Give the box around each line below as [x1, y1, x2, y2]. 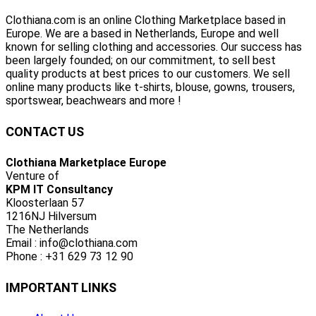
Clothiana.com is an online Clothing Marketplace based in [6, 13, 286, 27]
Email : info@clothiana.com [6, 236, 138, 250]
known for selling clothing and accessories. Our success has [6, 39, 302, 54]
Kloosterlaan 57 [6, 195, 84, 209]
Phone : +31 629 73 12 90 [6, 249, 133, 263]
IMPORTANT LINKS [6, 279, 116, 295]
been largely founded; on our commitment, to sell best [6, 53, 276, 67]
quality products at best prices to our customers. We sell [6, 66, 290, 80]
